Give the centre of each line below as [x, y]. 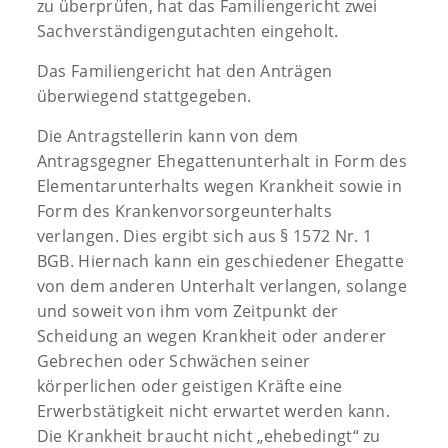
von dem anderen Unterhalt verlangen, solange [222, 285]
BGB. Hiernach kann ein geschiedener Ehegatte [220, 260]
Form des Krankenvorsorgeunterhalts [184, 210]
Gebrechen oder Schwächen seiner [173, 360]
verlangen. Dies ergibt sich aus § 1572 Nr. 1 [204, 235]
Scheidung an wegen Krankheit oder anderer [211, 335]
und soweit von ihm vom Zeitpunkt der [187, 310]
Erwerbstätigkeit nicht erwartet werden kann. [213, 410]
